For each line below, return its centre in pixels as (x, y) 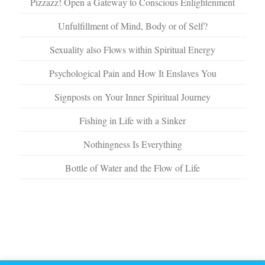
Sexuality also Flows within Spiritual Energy (132, 49)
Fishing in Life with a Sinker (132, 120)
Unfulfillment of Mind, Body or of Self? (132, 25)
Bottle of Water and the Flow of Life (132, 167)
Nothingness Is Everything (132, 144)
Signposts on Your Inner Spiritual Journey (132, 96)
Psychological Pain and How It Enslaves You (132, 73)
